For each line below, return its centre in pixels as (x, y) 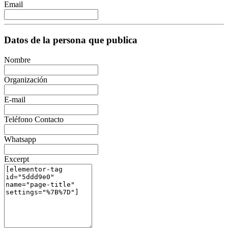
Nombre (17, 60)
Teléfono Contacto (34, 119)
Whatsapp (20, 139)
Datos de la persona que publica (71, 40)
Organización (26, 79)
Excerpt (17, 159)
